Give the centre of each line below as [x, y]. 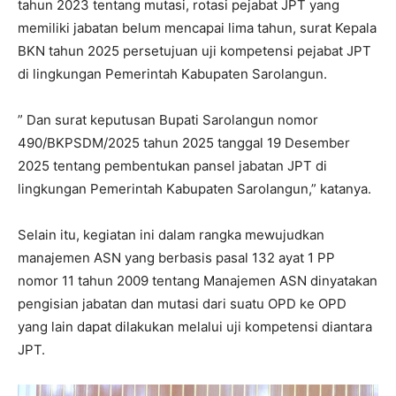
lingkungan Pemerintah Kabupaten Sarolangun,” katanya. [194, 189]
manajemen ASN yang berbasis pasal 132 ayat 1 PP [176, 258]
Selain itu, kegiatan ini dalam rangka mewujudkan [171, 235]
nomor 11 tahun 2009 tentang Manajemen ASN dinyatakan [198, 281]
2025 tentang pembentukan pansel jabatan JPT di [172, 166]
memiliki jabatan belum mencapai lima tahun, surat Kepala [197, 28]
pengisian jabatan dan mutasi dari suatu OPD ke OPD [182, 304]
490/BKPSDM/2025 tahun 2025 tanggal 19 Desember [184, 143]
